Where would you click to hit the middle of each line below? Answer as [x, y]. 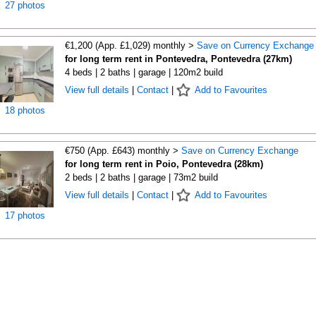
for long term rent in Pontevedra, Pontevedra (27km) [178, 59]
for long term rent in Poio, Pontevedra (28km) [164, 164]
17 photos [25, 215]
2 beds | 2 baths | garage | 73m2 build [141, 177]
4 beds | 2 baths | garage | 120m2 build [144, 72]
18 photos [25, 110]
